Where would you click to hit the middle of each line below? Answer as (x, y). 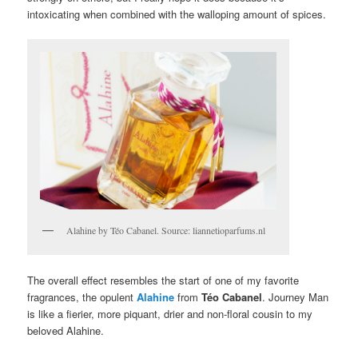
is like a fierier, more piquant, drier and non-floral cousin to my (170, 313)
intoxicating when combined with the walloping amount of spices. (177, 14)
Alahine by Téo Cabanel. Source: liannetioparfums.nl (166, 230)
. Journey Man (296, 296)
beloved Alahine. (66, 330)
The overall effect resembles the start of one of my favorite (163, 280)
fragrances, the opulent (82, 296)
